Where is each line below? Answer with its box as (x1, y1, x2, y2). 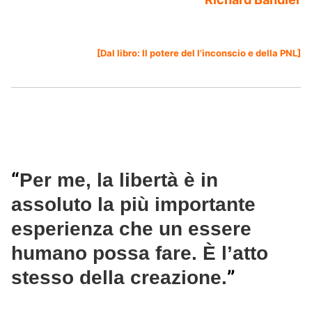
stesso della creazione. (11, 267, 227, 289)
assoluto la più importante (11, 194, 256, 216)
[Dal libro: (97, 47, 142, 59)
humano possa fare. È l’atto (11, 242, 268, 265)
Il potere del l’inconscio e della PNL (142, 47, 297, 59)
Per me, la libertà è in (19, 169, 218, 192)
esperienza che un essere (11, 218, 251, 240)
